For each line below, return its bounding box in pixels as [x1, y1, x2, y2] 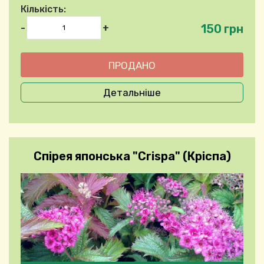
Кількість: [21, 4, 66, 15]
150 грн [201, 21, 243, 36]
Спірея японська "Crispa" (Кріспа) [33, 149, 231, 164]
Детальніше [103, 87, 161, 99]
